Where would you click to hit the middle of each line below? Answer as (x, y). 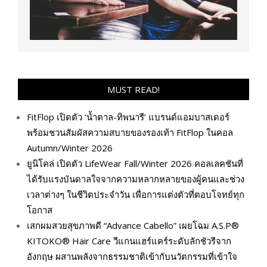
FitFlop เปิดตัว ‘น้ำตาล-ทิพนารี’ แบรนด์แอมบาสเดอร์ (128, 117)
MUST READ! (133, 90)
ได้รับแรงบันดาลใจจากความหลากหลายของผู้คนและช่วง (136, 179)
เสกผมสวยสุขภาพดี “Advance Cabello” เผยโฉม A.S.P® (133, 226)
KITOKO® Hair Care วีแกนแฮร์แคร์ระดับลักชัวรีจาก (129, 241)
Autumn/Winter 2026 (70, 148)
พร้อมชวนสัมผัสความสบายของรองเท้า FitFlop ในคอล (130, 133)
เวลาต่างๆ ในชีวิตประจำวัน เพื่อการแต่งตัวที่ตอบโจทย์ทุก (136, 195)
